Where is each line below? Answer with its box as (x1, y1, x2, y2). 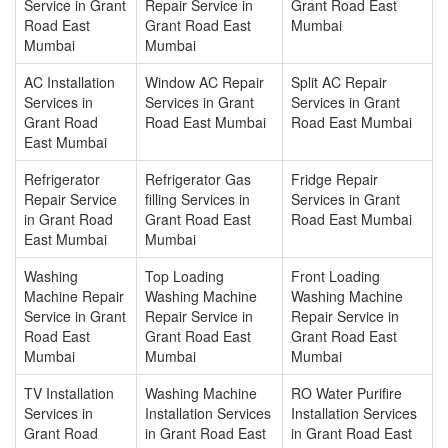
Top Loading (145, 266, 224, 286)
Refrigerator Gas (145, 169, 251, 189)
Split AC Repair (291, 72, 387, 92)
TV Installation (24, 383, 114, 403)
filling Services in (145, 189, 250, 209)
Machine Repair (24, 286, 124, 306)
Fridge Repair (291, 169, 378, 189)
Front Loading (291, 266, 380, 286)
